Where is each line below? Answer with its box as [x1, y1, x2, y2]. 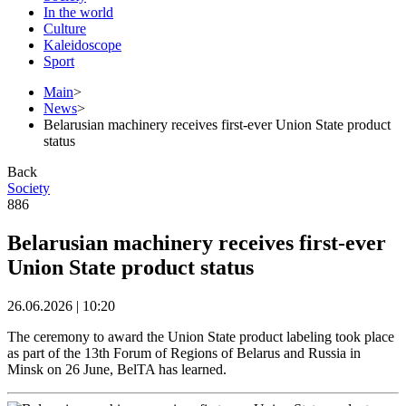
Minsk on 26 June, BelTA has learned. [7, 361, 227, 377]
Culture [43, 20, 86, 36]
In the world [43, 4, 113, 20]
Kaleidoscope [43, 36, 121, 53]
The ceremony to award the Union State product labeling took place [7, 328, 394, 344]
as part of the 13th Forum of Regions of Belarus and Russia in [7, 344, 361, 361]
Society [7, 179, 50, 196]
